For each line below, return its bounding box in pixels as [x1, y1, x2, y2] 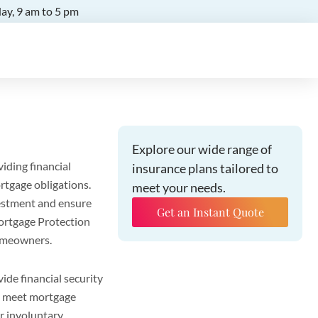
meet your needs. [132, 180, 226, 195]
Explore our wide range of [132, 141, 272, 157]
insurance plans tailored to [132, 160, 278, 176]
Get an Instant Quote [156, 204, 264, 219]
